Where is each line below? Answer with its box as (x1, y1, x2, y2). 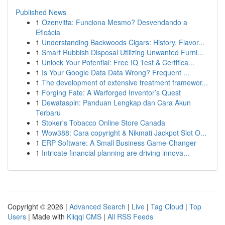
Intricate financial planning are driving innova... (42, 148, 189, 158)
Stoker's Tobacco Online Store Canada (42, 118, 165, 128)
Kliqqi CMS (67, 211, 101, 221)
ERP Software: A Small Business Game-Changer (42, 138, 196, 148)
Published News (16, 7, 66, 17)
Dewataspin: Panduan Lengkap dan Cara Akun (42, 97, 191, 107)
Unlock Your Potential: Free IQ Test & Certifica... (42, 57, 194, 67)
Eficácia (36, 27, 60, 37)
